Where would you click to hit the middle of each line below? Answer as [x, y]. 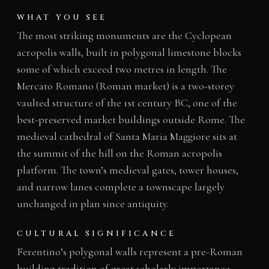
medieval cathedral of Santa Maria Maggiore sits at [127, 136]
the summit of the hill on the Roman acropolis [119, 153]
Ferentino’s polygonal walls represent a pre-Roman [129, 251]
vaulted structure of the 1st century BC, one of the [127, 102]
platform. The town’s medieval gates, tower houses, [127, 170]
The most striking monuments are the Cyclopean [124, 35]
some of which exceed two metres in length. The [122, 69]
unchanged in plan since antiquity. [92, 203]
